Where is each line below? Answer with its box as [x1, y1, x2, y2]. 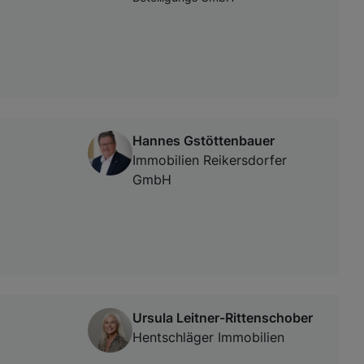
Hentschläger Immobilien [132, 329, 284, 346]
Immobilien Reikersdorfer [132, 152, 287, 169]
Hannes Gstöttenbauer [132, 132, 275, 149]
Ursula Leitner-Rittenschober [132, 310, 313, 327]
